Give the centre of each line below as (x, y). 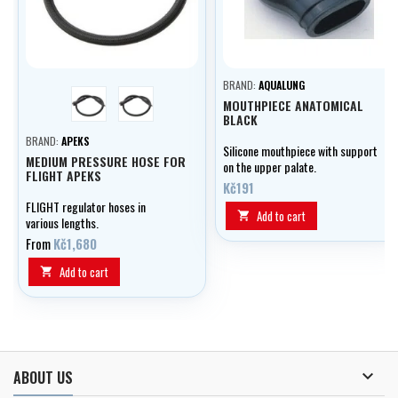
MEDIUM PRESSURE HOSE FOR (106, 162)
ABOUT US (43, 378)
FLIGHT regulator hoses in (86, 207)
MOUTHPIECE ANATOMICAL (293, 106)
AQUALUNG (282, 85)
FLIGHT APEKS (64, 176)
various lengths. (62, 223)
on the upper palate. (270, 167)
